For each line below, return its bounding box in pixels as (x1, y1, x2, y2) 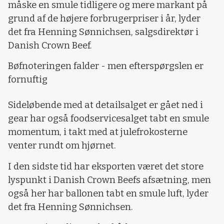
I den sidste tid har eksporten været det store (8, 160, 203, 172)
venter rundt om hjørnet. (8, 140, 116, 151)
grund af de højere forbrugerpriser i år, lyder (8, 12, 200, 24)
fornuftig (8, 74, 47, 85)
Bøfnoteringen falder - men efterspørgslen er (8, 60, 203, 72)
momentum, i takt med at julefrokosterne (8, 126, 187, 138)
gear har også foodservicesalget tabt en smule (8, 113, 209, 124)
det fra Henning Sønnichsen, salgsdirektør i (8, 26, 198, 37)
